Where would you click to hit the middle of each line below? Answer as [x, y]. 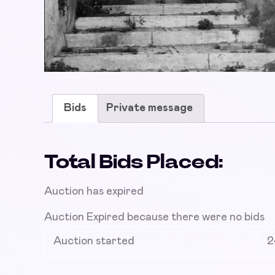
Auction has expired [94, 191]
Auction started [94, 241]
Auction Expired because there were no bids [154, 217]
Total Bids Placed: [134, 162]
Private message [149, 108]
